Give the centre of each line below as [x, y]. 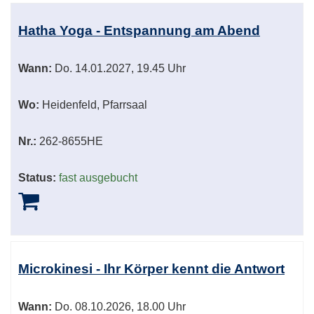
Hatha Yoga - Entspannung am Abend [139, 31]
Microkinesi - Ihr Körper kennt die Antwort [151, 269]
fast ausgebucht [98, 178]
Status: [37, 178]
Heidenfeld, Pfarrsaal [93, 105]
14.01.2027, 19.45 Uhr [129, 69]
